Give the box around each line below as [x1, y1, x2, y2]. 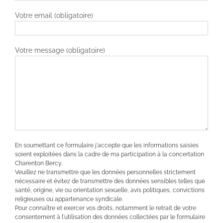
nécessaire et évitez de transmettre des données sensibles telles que [15, 177, 205, 185]
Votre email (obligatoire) [15, 11, 93, 20]
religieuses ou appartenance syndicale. [15, 195, 123, 203]
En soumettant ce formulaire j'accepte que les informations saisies [15, 141, 199, 149]
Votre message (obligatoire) [15, 46, 105, 55]
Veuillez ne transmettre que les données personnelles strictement [15, 168, 196, 176]
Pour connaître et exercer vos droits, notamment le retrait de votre [15, 204, 196, 212]
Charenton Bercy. [15, 159, 62, 167]
